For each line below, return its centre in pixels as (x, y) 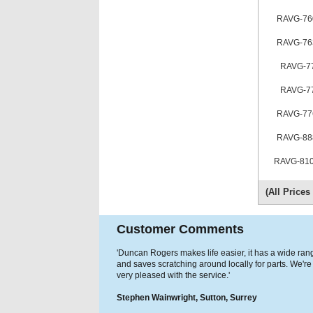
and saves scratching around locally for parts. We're (214, 264)
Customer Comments (180, 229)
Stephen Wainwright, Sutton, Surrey (187, 298)
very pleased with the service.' (173, 275)
